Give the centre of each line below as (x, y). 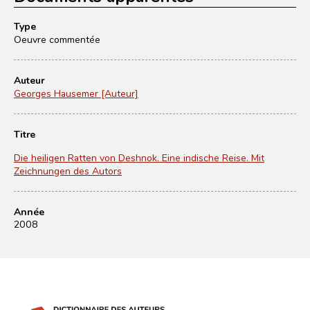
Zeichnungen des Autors (68, 171)
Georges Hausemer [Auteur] (76, 93)
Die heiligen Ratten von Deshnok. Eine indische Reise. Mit (139, 157)
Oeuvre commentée (57, 39)
